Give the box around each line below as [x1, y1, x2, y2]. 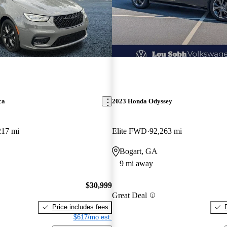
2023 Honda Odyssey [111, 97, 172, 105]
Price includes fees [52, 203, 108, 211]
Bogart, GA [119, 147, 158, 156]
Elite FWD [111, 127, 147, 136]
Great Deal [111, 191, 147, 200]
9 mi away [119, 159, 153, 168]
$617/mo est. [73, 213, 112, 221]
